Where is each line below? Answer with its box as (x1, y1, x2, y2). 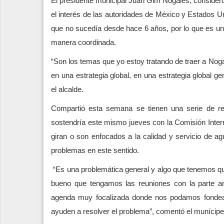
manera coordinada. (51, 37, 116, 46)
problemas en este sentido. (51, 145, 139, 154)
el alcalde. (51, 84, 83, 93)
